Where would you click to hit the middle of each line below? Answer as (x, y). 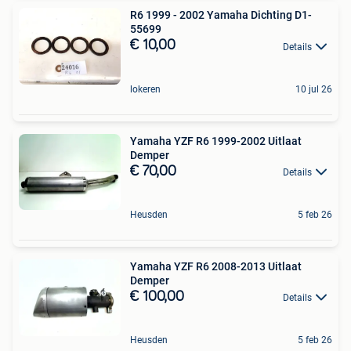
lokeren (145, 89)
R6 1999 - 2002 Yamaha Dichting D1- (221, 15)
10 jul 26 (314, 89)
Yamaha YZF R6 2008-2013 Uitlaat (216, 267)
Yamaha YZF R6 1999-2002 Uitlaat (216, 141)
